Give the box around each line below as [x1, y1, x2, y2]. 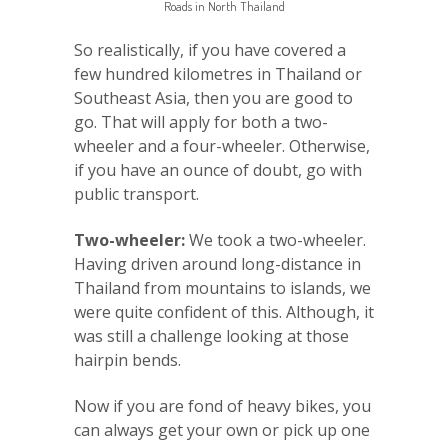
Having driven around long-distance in [74, 252, 361, 275]
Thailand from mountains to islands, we [74, 276, 371, 299]
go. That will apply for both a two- [74, 110, 328, 133]
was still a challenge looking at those [74, 324, 349, 347]
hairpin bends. [74, 348, 181, 371]
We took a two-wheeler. [185, 228, 366, 251]
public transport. [74, 182, 199, 205]
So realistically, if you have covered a [74, 38, 346, 61]
